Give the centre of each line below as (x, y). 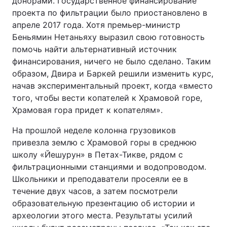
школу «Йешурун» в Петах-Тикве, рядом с (98, 155)
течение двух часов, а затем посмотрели (95, 191)
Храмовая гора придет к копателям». (87, 110)
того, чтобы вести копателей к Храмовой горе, (107, 98)
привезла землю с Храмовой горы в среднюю (104, 142)
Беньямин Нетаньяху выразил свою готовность (108, 37)
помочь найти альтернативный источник (94, 49)
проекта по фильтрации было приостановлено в (110, 13)
